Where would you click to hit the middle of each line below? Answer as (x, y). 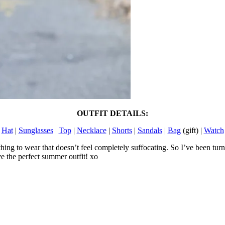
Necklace (91, 130)
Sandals (150, 130)
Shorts (122, 130)
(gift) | (192, 130)
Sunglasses (36, 130)
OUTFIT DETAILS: (113, 113)
